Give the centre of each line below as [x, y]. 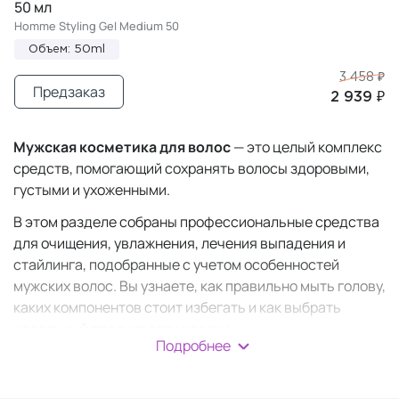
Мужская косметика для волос [122, 147]
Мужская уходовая [145, 379]
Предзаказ [69, 92]
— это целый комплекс [306, 147]
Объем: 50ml [67, 49]
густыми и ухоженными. [92, 190]
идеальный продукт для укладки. [123, 329]
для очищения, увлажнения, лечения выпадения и [179, 243]
